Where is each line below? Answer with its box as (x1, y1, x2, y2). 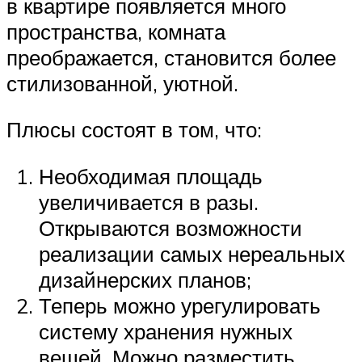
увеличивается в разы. (39, 188, 259, 215)
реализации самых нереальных (39, 240, 345, 267)
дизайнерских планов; (39, 266, 251, 293)
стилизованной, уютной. (6, 69, 238, 96)
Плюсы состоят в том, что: (6, 116, 262, 143)
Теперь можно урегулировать (39, 292, 321, 318)
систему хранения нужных (39, 318, 293, 344)
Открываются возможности (39, 214, 302, 241)
